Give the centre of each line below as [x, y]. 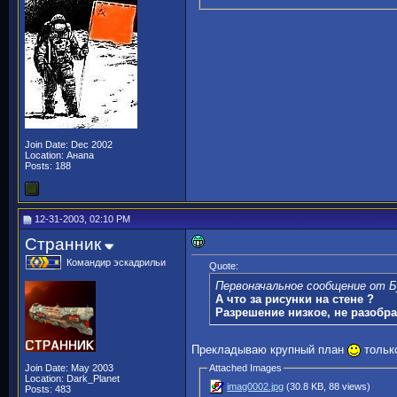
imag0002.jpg [256, 387]
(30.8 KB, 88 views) [327, 387]
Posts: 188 [48, 166]
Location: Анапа [59, 155]
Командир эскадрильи [116, 262]
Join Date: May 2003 [69, 368]
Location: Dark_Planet [72, 378]
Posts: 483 [48, 389]
